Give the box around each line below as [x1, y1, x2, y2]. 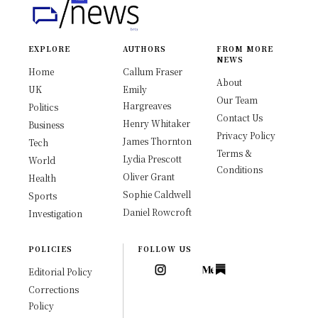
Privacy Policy [216, 128, 276, 141]
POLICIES [28, 243, 72, 254]
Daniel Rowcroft [122, 205, 192, 218]
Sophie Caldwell [122, 187, 191, 200]
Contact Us [216, 111, 263, 124]
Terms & [216, 146, 253, 159]
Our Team [216, 93, 258, 106]
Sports [28, 189, 57, 202]
